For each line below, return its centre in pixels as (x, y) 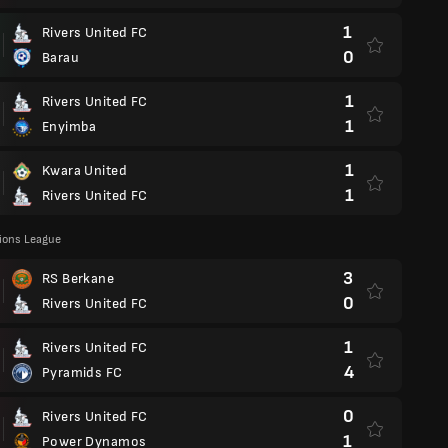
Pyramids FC (82, 372)
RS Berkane (78, 278)
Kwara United (84, 170)
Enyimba (69, 126)
